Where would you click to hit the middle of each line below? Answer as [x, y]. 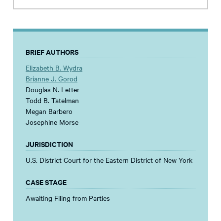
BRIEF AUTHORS [52, 51]
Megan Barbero [49, 111]
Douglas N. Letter [53, 89]
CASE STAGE [46, 182]
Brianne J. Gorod [52, 78]
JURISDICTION [49, 144]
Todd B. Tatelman [52, 100]
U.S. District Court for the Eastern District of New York [109, 160]
